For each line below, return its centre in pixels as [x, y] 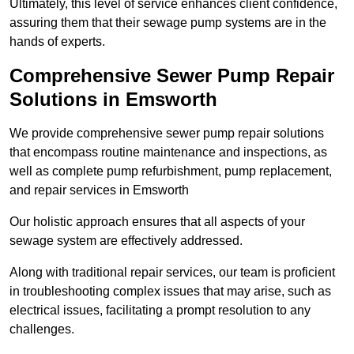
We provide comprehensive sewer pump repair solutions [167, 134]
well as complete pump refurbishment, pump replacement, [171, 171]
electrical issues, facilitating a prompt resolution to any [160, 311]
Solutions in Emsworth [113, 100]
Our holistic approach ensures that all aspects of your [157, 222]
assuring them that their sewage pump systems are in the [168, 23]
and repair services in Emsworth [99, 190]
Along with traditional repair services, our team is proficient [172, 273]
